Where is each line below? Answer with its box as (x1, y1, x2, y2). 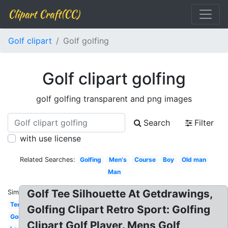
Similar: (8, 188, 30, 196)
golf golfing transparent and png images (36, 94, 192, 104)
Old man (181, 156, 206, 163)
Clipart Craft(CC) (8, 7, 79, 21)
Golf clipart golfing (42, 69, 186, 89)
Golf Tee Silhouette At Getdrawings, (27, 187, 213, 200)
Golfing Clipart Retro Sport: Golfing (27, 203, 211, 216)
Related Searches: (19, 156, 75, 163)
